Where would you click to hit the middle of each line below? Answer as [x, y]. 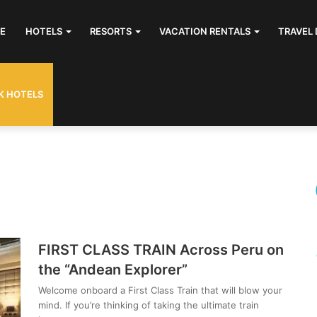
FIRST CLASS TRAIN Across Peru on [161, 250]
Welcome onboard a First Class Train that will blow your [160, 290]
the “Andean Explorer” [113, 270]
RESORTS [111, 31]
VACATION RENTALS [205, 31]
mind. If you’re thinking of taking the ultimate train [149, 305]
